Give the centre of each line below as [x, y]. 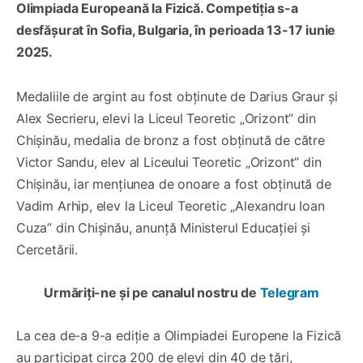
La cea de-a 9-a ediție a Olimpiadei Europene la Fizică [179, 335]
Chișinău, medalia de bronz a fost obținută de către [171, 140]
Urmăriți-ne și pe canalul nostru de [152, 292]
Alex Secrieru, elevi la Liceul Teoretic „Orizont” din [166, 118]
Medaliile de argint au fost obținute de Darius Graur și [177, 96]
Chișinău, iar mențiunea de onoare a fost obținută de [174, 184]
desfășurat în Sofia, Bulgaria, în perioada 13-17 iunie [176, 30]
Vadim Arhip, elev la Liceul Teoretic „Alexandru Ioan [171, 205]
